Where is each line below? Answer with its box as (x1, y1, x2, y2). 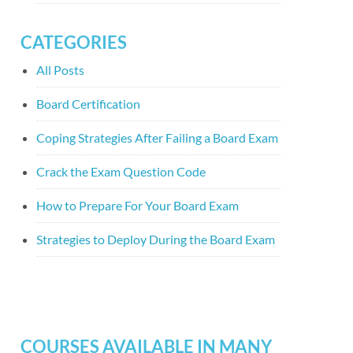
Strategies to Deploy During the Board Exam (36, 232, 275, 247)
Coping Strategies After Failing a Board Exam (36, 130, 278, 145)
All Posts (36, 62, 84, 77)
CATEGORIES (20, 32, 127, 53)
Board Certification (36, 96, 140, 111)
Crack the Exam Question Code (36, 164, 206, 179)
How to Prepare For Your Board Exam (36, 198, 239, 213)
